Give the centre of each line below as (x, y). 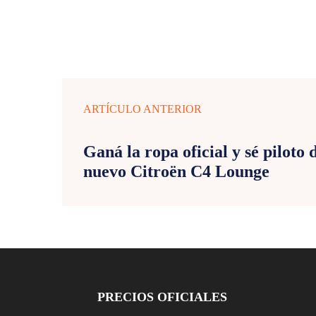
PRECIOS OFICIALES (162, 297)
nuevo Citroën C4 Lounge (176, 171)
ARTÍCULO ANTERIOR (142, 109)
